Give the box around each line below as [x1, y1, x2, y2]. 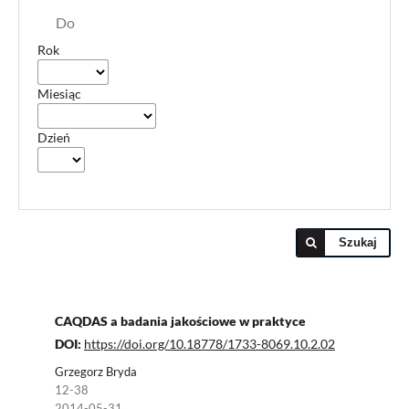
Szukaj [339, 236, 377, 249]
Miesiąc [37, 86, 81, 101]
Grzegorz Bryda [55, 364, 137, 379]
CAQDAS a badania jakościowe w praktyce [55, 313, 306, 329]
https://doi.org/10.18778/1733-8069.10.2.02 [84, 336, 335, 351]
